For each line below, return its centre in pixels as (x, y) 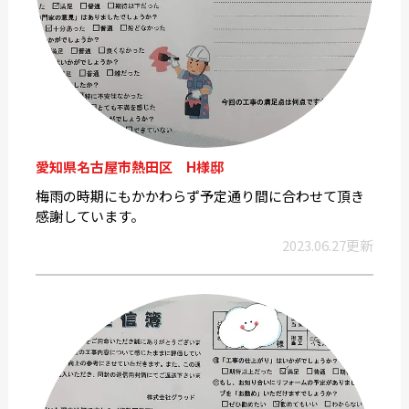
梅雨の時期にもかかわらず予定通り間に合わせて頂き (199, 196)
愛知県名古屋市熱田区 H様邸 (129, 167)
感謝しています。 (89, 216)
